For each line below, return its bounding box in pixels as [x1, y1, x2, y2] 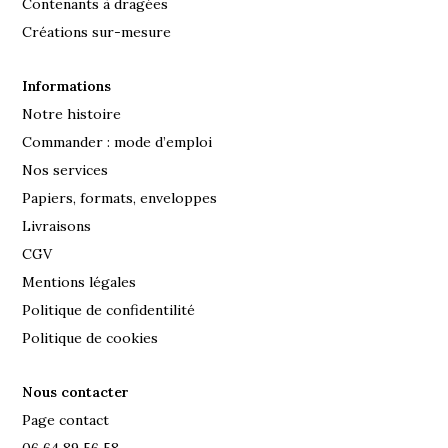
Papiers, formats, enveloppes [22, 188, 218, 207]
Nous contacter [22, 382, 130, 401]
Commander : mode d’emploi [22, 132, 213, 151]
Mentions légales [22, 272, 137, 291]
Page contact [22, 410, 110, 429]
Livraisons [22, 216, 92, 235]
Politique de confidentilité [22, 300, 196, 319]
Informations [22, 76, 112, 95]
